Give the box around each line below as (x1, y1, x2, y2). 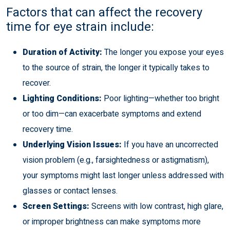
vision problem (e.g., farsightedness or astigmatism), (23, 154, 209, 166)
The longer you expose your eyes (102, 46, 224, 59)
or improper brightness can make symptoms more (23, 215, 201, 228)
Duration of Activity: (23, 46, 102, 59)
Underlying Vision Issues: (23, 138, 122, 151)
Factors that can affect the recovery (6, 3, 202, 22)
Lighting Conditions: (23, 92, 102, 105)
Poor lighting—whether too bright (102, 92, 219, 105)
